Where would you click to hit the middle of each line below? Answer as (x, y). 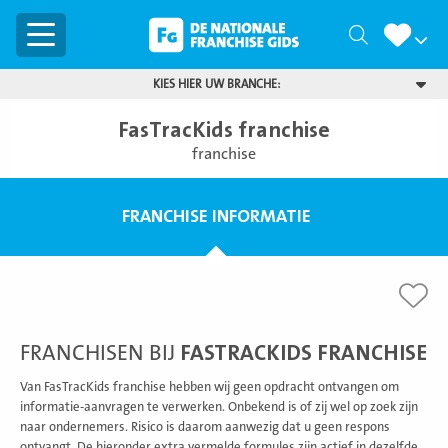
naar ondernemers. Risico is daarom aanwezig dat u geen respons (205, 427)
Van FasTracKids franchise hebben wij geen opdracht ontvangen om (209, 387)
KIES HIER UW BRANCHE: (216, 84)
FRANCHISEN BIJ (100, 353)
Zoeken (397, 35)
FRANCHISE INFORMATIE (216, 216)
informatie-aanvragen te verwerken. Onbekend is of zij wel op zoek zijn (219, 407)
